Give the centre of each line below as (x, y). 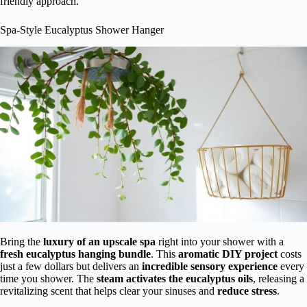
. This (164, 254)
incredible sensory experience (210, 267)
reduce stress (247, 291)
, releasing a (279, 279)
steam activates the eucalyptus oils (175, 279)
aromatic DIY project (228, 254)
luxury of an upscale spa (99, 242)
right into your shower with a (220, 242)
